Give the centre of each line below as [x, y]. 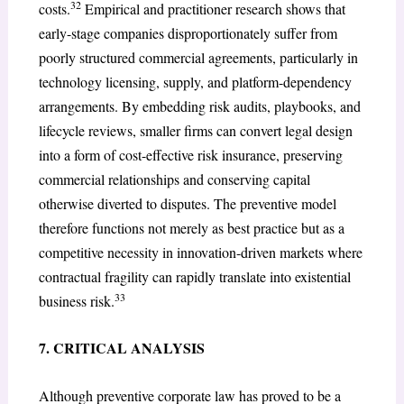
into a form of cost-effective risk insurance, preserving [190, 154]
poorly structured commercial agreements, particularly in [198, 57]
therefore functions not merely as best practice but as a [191, 227]
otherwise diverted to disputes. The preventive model [187, 203]
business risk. [76, 300]
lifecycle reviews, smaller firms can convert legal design [195, 130]
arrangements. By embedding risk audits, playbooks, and [199, 106]
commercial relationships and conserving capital [174, 179]
